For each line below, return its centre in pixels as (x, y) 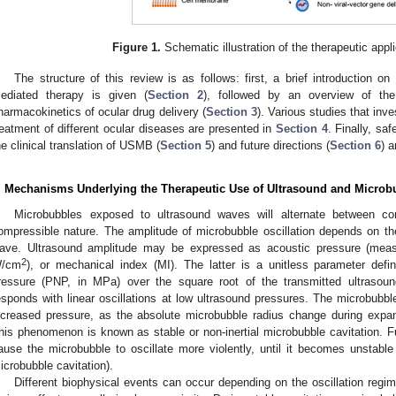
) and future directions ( (270, 145)
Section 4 (302, 128)
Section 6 (355, 145)
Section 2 (175, 95)
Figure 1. (137, 47)
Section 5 (186, 145)
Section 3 (231, 111)
